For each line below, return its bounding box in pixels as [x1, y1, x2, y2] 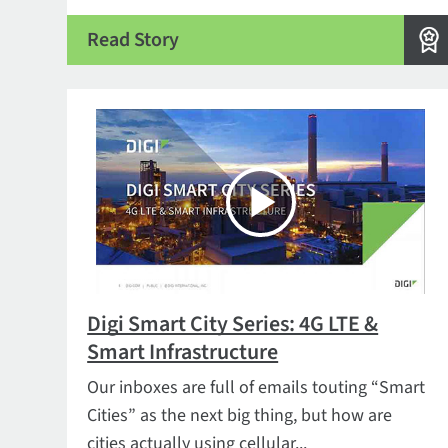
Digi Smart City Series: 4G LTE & [87, 308, 379, 340]
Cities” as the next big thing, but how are [87, 403, 393, 428]
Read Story [87, 25, 180, 54]
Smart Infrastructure [87, 336, 279, 368]
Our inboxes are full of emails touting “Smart [87, 375, 426, 400]
